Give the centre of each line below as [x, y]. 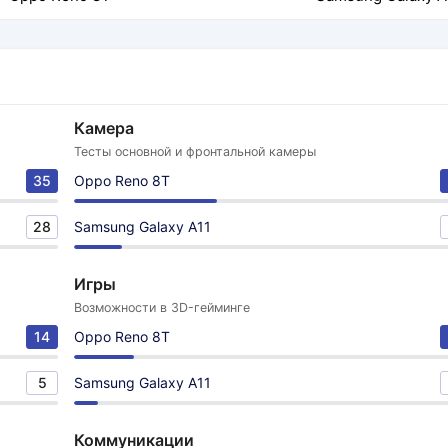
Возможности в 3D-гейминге [162, 307]
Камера [104, 128]
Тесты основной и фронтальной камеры [195, 151]
